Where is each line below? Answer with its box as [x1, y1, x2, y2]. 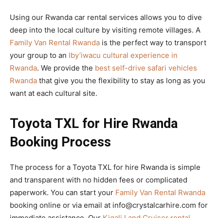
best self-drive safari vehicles [95, 63, 197, 73]
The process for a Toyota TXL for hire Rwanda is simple [10, 163, 200, 172]
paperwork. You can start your [10, 188, 115, 198]
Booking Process [10, 134, 111, 150]
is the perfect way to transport [100, 38, 206, 48]
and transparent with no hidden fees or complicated [10, 175, 187, 185]
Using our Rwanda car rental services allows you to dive [10, 13, 202, 22]
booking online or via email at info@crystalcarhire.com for [10, 200, 208, 210]
